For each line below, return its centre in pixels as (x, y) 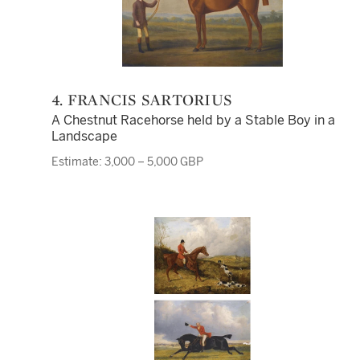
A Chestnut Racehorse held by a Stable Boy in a (193, 120)
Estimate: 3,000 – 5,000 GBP (127, 162)
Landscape (84, 136)
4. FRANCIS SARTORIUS (147, 100)
